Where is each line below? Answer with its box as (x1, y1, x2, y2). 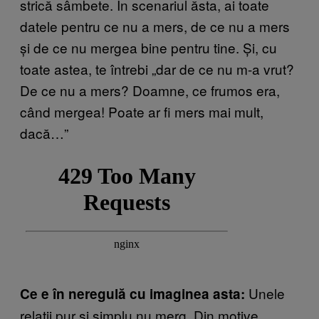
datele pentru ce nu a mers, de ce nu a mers (20, 16, 290, 36)
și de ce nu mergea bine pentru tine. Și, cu (20, 38, 277, 58)
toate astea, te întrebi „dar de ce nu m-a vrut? (20, 59, 294, 79)
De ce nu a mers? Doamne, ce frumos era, (20, 80, 280, 100)
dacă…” (20, 123, 68, 143)
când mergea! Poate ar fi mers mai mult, (20, 102, 263, 122)
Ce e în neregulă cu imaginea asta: (20, 284, 245, 304)
